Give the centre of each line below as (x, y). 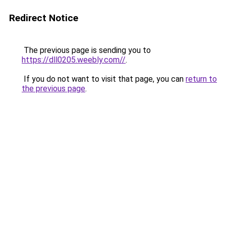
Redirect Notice (44, 18)
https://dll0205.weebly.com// (74, 60)
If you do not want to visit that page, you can (104, 79)
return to (201, 79)
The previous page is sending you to (86, 50)
